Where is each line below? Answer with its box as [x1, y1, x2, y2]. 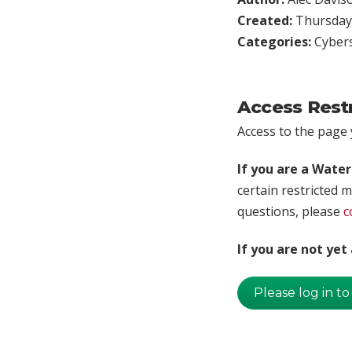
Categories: [237, 32, 314, 50]
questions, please [237, 202, 343, 220]
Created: [237, 11, 295, 29]
